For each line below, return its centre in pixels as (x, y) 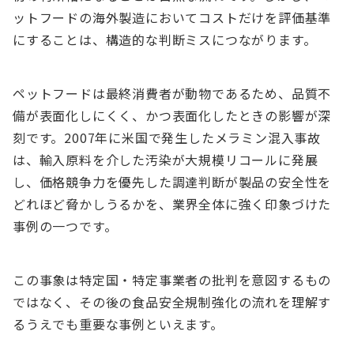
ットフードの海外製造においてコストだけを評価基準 (172, 17)
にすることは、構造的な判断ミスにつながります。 (165, 40)
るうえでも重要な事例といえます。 (118, 324)
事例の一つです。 (65, 226)
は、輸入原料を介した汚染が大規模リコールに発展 (166, 160)
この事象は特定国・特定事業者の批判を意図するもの (172, 280)
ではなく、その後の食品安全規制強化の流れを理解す (172, 302)
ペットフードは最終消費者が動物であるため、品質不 (172, 93)
